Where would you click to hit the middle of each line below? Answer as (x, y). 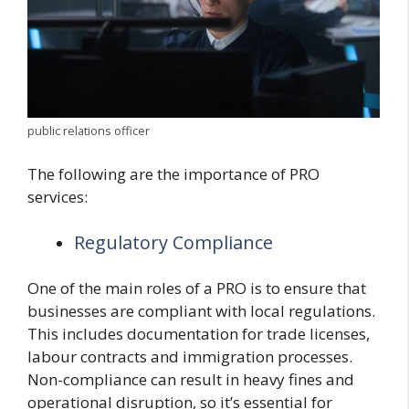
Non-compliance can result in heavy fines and (191, 380)
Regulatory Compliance (173, 242)
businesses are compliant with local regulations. (201, 311)
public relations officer (89, 130)
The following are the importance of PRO (173, 174)
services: (58, 197)
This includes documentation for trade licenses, (199, 334)
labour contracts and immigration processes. (190, 357)
